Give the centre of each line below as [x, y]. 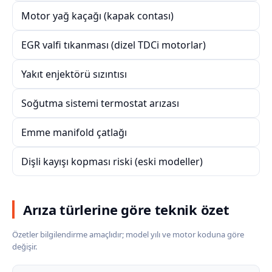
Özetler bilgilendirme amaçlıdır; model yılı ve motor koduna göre [128, 234]
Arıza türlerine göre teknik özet [126, 209]
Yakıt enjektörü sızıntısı [74, 74]
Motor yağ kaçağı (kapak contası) [97, 16]
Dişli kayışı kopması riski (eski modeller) [112, 161]
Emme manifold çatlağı [74, 132]
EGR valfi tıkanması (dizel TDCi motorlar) [114, 45]
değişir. [25, 246]
